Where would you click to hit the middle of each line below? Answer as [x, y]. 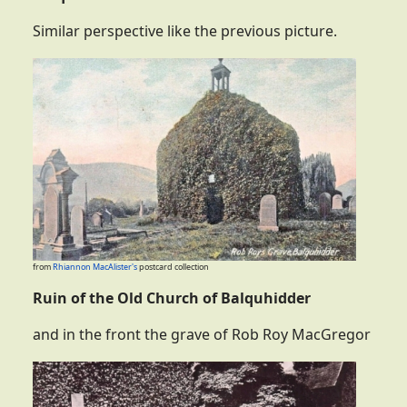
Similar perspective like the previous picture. [185, 31]
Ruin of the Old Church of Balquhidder [172, 298]
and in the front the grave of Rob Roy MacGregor [202, 335]
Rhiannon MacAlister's [95, 267]
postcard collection [173, 267]
